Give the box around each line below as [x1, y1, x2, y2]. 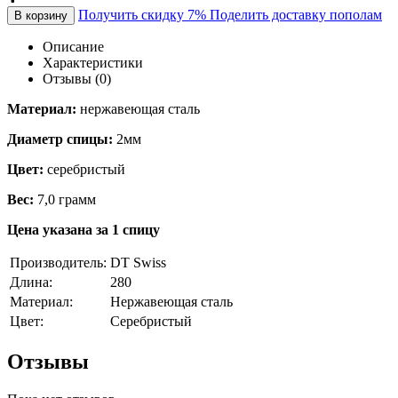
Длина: [10, 274, 52, 290]
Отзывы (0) [43, 70, 111, 86]
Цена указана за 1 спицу [7, 221, 160, 237]
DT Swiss [110, 254, 166, 270]
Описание [43, 38, 104, 54]
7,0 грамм [34, 191, 96, 207]
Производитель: [10, 254, 107, 270]
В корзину [14, 8, 68, 22]
